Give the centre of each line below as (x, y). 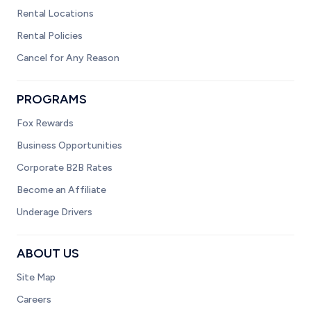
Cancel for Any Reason (68, 58)
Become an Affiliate (61, 190)
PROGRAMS (52, 99)
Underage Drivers (54, 212)
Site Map (36, 277)
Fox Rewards (45, 123)
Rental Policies (50, 36)
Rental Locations (55, 14)
